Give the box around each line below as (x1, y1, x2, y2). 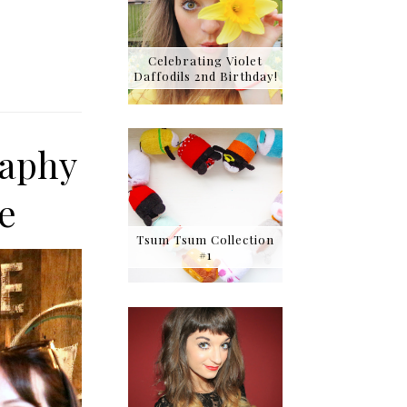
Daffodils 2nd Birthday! (133, 68, 278, 84)
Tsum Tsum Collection (136, 231, 274, 247)
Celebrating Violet (148, 53, 263, 69)
